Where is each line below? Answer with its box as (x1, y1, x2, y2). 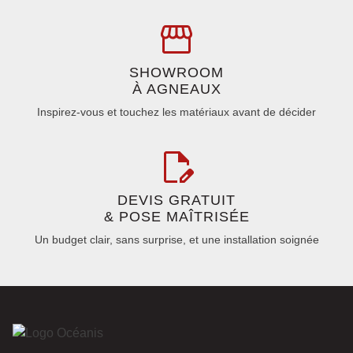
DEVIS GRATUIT (117, 191, 236, 208)
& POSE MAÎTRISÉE (103, 208, 250, 225)
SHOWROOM (129, 64, 224, 80)
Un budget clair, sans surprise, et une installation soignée (34, 232, 319, 246)
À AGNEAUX (132, 80, 221, 97)
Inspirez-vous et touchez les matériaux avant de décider (37, 105, 316, 118)
